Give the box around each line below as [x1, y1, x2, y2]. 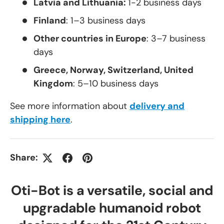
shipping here [10, 113, 70, 126]
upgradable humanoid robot [23, 198, 201, 216]
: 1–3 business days [66, 14, 145, 27]
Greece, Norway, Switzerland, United [33, 64, 193, 76]
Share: [10, 151, 38, 164]
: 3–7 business [146, 32, 205, 45]
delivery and [129, 100, 184, 112]
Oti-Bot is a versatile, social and [11, 181, 213, 199]
